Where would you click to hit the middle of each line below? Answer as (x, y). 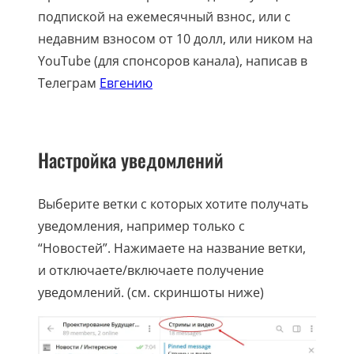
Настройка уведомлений (131, 159)
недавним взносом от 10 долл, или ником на (175, 38)
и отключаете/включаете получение (151, 270)
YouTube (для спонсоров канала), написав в (173, 60)
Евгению (126, 83)
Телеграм (69, 83)
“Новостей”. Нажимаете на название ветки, (172, 248)
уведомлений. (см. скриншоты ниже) (151, 292)
